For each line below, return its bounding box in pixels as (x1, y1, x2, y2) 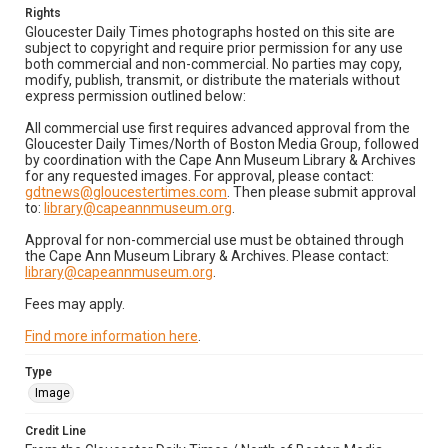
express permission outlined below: (25, 88, 246, 104)
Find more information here (25, 328, 198, 344)
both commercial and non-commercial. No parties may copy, (25, 56, 402, 72)
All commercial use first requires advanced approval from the (25, 120, 410, 136)
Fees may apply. (25, 296, 125, 312)
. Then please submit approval (227, 184, 416, 200)
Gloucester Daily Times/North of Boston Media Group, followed (25, 136, 419, 152)
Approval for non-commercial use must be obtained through (25, 232, 404, 248)
